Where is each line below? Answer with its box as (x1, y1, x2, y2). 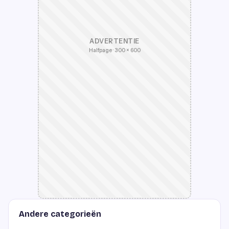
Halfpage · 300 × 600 (88, 47, 141, 54)
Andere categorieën (19, 209, 101, 219)
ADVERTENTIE (89, 37, 140, 45)
